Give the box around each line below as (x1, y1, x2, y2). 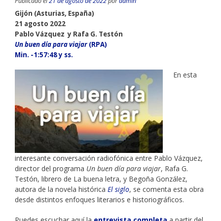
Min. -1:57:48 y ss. (15, 50, 73, 59)
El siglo (108, 184, 129, 194)
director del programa (15, 163, 86, 173)
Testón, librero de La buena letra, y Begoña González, (15, 174, 187, 184)
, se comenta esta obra (129, 184, 204, 194)
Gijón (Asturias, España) (15, 8, 94, 18)
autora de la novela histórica (15, 184, 108, 194)
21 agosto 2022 (15, 19, 66, 28)
